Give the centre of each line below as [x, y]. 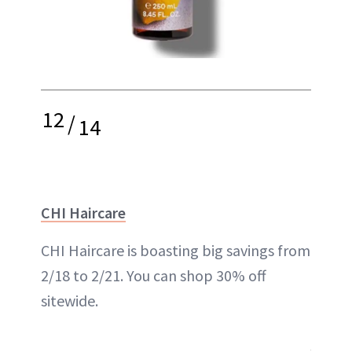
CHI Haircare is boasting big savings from [176, 250]
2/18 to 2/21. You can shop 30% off [154, 275]
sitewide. [70, 301]
